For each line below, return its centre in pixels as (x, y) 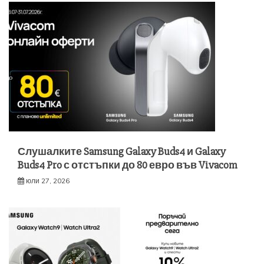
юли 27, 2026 (48, 181)
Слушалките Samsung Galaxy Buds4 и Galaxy (122, 152)
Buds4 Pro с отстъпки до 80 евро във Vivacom (128, 165)
